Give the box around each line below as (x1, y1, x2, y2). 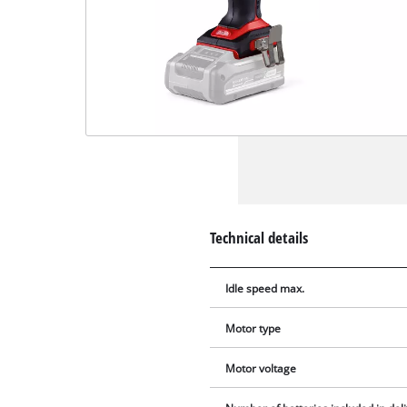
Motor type (225, 321, 282, 335)
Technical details (210, 227, 309, 249)
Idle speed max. (225, 281, 305, 295)
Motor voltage (225, 361, 297, 375)
